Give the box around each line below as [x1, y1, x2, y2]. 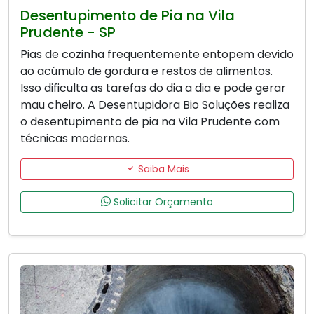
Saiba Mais [135, 161, 189, 176]
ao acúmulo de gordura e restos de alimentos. [20, 62, 273, 79]
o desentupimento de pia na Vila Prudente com [20, 113, 280, 130]
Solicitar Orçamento [111, 194, 213, 209]
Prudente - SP [20, 22, 116, 42]
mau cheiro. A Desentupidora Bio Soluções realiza [20, 96, 289, 113]
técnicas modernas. [20, 130, 130, 146]
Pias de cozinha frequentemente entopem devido [20, 46, 294, 62]
